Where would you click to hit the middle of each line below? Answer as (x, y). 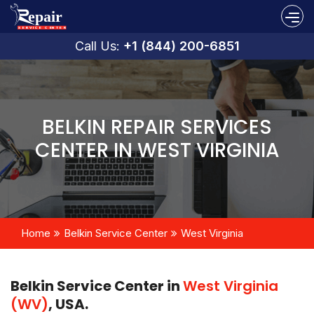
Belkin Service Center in (97, 286)
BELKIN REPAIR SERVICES (157, 127)
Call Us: (99, 46)
